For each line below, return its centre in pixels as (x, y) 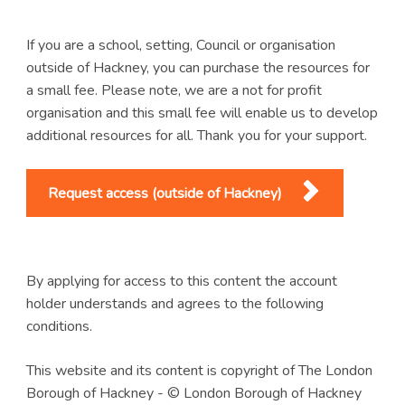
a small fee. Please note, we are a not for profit (174, 91)
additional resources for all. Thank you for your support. (196, 136)
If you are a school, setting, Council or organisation (180, 46)
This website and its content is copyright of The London (199, 370)
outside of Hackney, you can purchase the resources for (198, 68)
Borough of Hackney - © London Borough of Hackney (193, 393)
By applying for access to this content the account (181, 281)
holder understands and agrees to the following (174, 303)
